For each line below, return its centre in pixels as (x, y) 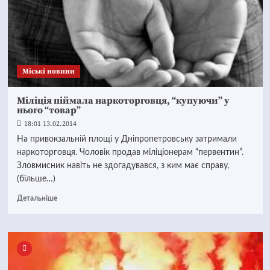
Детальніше (37, 198)
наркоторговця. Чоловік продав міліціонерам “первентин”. (130, 152)
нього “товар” (49, 110)
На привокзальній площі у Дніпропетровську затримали (127, 139)
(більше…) (36, 179)
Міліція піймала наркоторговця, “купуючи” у (123, 101)
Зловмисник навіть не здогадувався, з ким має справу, (123, 166)
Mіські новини (48, 71)
